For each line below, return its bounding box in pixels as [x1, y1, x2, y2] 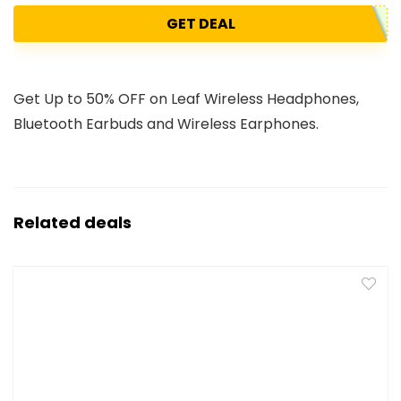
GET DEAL [166, 13, 235, 35]
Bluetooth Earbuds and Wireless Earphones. [13, 114, 319, 135]
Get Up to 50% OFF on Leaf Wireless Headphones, [13, 89, 359, 110]
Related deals [13, 211, 132, 235]
